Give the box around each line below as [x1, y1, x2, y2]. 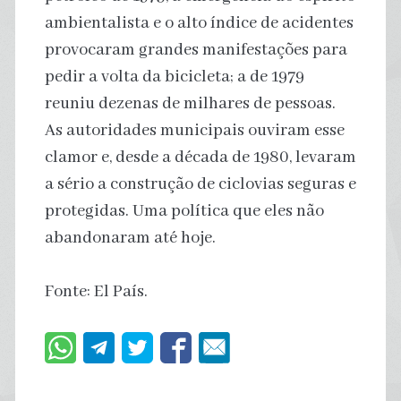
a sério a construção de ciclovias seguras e [44, 173, 356, 195]
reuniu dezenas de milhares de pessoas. [44, 92, 336, 115]
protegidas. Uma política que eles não [44, 200, 324, 222]
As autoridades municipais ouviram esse [44, 119, 345, 141]
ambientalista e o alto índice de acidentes [44, 12, 354, 34]
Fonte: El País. [44, 280, 148, 303]
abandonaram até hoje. [44, 226, 216, 249]
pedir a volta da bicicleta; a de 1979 [44, 65, 304, 88]
